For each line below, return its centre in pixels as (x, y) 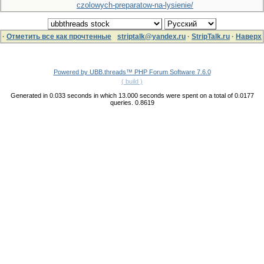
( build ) (132, 81)
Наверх (249, 37)
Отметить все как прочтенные (59, 37)
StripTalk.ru (211, 37)
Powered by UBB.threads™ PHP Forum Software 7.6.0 (132, 72)
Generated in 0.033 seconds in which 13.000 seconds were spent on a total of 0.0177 (132, 95)
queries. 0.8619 (132, 103)
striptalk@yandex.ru (151, 37)
